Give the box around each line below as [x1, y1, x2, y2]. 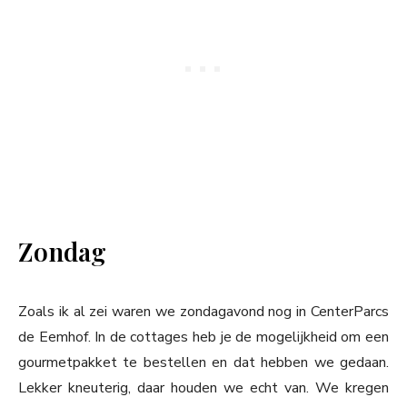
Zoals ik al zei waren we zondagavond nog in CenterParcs [18, 302, 389, 323]
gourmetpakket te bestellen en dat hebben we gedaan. [18, 352, 389, 373]
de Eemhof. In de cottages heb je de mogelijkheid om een [18, 327, 389, 348]
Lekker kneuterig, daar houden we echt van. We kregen [18, 378, 389, 399]
